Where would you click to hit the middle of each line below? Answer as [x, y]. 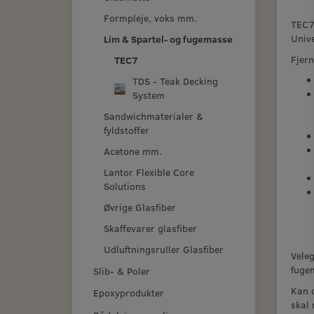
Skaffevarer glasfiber [150, 228]
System [149, 95]
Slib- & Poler [122, 271]
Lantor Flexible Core [149, 172]
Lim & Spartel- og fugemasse [168, 39]
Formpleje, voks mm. [150, 18]
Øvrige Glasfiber [140, 207]
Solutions [125, 186]
